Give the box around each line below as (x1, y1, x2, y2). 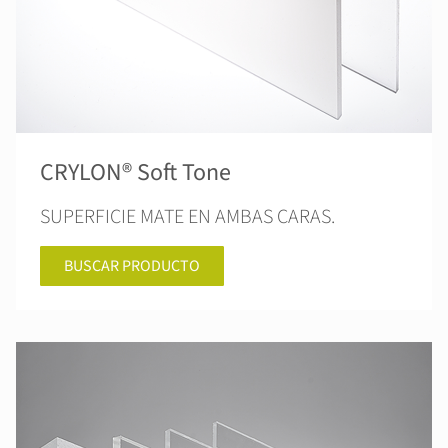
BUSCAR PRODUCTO (64, 255, 200, 277)
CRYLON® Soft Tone (40, 155, 231, 190)
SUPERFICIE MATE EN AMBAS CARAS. (40, 203, 335, 231)
